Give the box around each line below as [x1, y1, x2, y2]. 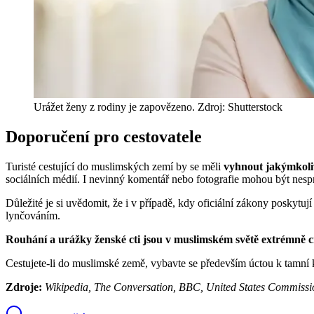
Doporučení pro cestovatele [6, 127, 202, 146]
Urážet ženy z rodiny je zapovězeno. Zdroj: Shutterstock [34, 100, 282, 113]
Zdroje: [6, 280, 45, 293]
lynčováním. [6, 209, 60, 221]
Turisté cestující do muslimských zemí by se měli [6, 160, 224, 172]
